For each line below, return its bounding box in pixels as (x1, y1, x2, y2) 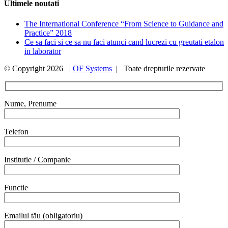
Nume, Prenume (4, 99, 56, 108)
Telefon (4, 127, 28, 136)
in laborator (24, 46, 61, 55)
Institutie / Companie (4, 155, 71, 164)
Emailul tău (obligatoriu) (4, 211, 82, 220)
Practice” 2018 (24, 28, 72, 37)
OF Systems (73, 64, 112, 73)
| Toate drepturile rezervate (112, 64, 205, 73)
